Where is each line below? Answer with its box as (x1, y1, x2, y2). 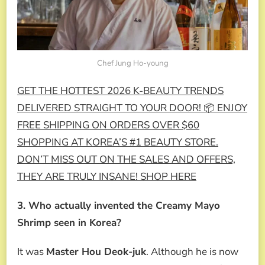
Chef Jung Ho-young (96, 57, 169, 69)
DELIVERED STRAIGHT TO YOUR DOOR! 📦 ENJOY (17, 101, 247, 115)
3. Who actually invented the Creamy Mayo (17, 198, 220, 212)
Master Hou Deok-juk (46, 244, 146, 258)
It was (17, 244, 46, 258)
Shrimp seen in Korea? (17, 215, 121, 230)
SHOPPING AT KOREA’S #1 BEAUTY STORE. (17, 135, 218, 149)
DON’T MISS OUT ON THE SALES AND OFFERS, (17, 152, 235, 166)
